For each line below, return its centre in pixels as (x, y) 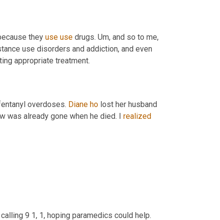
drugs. (85, 37)
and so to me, (135, 37)
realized (137, 116)
